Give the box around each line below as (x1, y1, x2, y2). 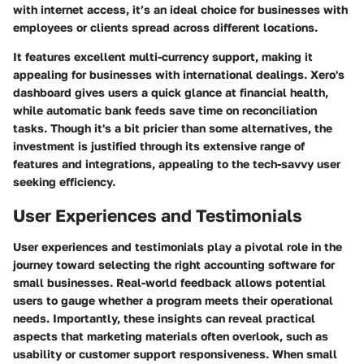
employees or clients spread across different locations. (13, 20, 318, 35)
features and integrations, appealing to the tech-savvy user (13, 157, 340, 171)
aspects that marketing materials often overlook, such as (13, 328, 328, 343)
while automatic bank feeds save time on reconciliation (13, 103, 317, 118)
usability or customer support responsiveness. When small (13, 346, 337, 361)
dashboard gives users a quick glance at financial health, (13, 85, 328, 100)
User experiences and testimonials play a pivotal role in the (13, 239, 342, 253)
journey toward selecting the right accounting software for (13, 257, 335, 271)
